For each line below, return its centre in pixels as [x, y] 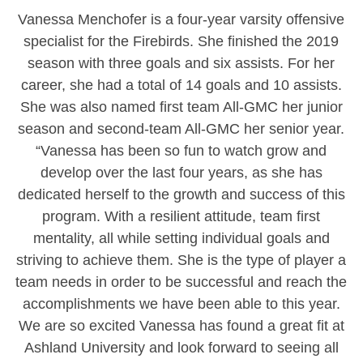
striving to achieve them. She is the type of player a [181, 260]
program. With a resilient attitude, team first [181, 216]
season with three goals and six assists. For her [181, 63]
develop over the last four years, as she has [181, 172]
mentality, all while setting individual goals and [181, 238]
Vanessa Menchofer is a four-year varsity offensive [181, 19]
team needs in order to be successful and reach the [181, 282]
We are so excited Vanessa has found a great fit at [181, 325]
